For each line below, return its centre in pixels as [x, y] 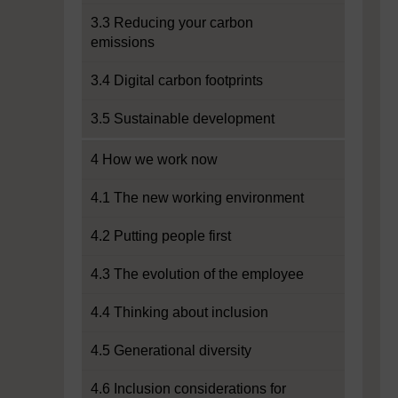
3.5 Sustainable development [183, 119]
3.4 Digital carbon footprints [177, 80]
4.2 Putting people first [161, 236]
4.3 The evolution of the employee [197, 274]
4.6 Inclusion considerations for [188, 389]
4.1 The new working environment [197, 198]
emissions [123, 42]
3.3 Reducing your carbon [172, 23]
